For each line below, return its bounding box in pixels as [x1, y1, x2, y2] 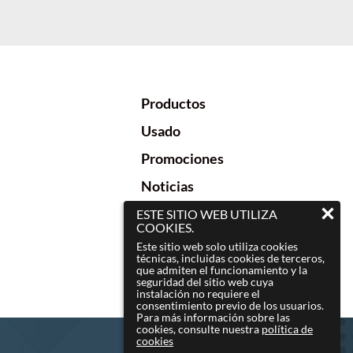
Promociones [140, 150, 224, 167]
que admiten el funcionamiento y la [136, 263, 307, 277]
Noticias [140, 177, 194, 195]
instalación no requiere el [136, 287, 260, 300]
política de [262, 322, 313, 336]
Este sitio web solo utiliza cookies [136, 240, 298, 253]
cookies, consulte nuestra [136, 322, 262, 336]
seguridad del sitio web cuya [136, 275, 273, 288]
